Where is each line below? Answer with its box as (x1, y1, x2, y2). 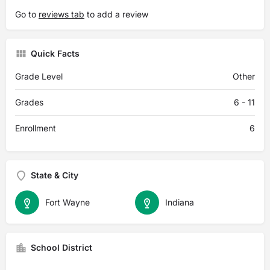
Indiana (165, 197, 194, 207)
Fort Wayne (45, 197, 90, 207)
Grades (15, 97, 43, 107)
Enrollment (15, 123, 56, 133)
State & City (31, 170, 78, 180)
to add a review (84, 9, 148, 19)
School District (31, 242, 92, 253)
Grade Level (15, 71, 63, 81)
